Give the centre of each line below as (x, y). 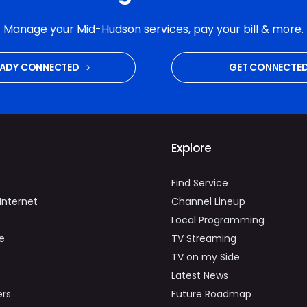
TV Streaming (204, 238)
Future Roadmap (211, 294)
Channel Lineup (208, 201)
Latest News (199, 275)
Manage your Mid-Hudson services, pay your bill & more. (153, 29)
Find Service (199, 183)
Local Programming (218, 220)
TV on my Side (205, 257)
